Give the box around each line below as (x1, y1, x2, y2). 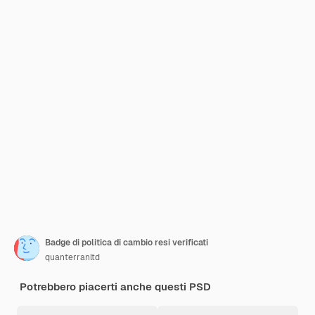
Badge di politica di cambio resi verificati (45, 237, 208, 248)
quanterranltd (45, 252, 100, 263)
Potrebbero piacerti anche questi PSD (20, 280, 211, 293)
